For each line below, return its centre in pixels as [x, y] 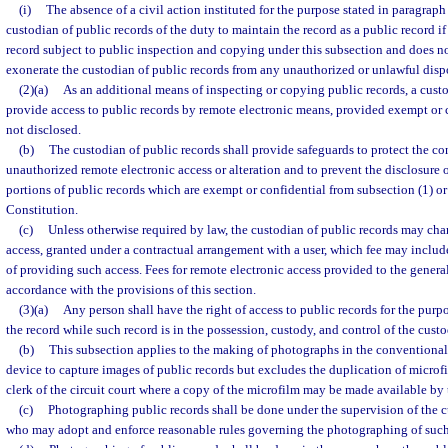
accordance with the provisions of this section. [131, 289]
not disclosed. [43, 129]
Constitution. [42, 209]
